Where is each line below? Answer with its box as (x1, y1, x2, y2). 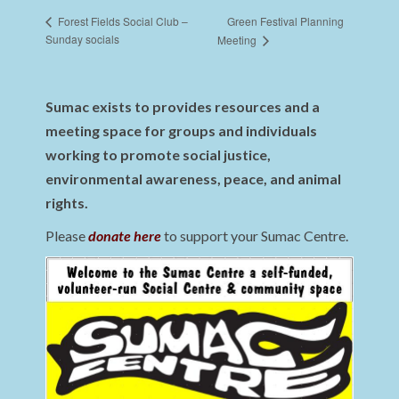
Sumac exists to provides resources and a (45, 98, 321, 116)
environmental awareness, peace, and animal (45, 170, 342, 188)
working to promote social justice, (45, 146, 272, 164)
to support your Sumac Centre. (161, 227, 349, 245)
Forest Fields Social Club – (55, 13, 189, 29)
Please (45, 227, 89, 245)
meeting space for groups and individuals (45, 122, 318, 140)
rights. (45, 194, 89, 212)
